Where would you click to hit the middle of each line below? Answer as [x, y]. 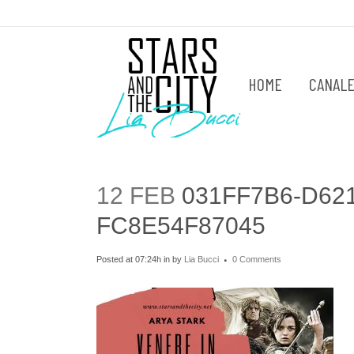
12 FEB [136, 196]
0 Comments [257, 259]
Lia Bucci [201, 259]
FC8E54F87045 [181, 226]
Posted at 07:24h [129, 259]
